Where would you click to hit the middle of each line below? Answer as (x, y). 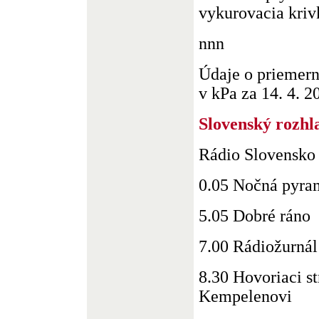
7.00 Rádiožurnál (258, 246)
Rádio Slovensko (257, 155)
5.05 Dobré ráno (255, 216)
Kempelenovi (245, 296)
